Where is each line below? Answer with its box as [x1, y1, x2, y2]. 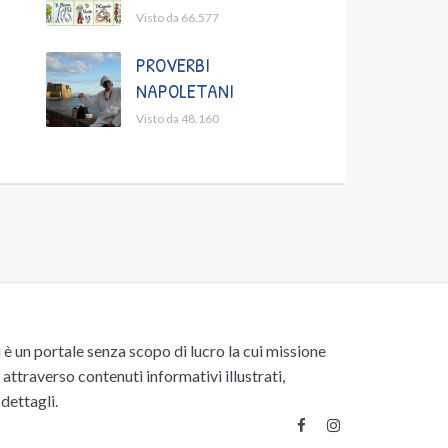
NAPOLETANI [136, 77, 234, 105]
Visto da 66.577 [136, 10, 219, 26]
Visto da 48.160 [136, 111, 219, 127]
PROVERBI [136, 51, 210, 79]
